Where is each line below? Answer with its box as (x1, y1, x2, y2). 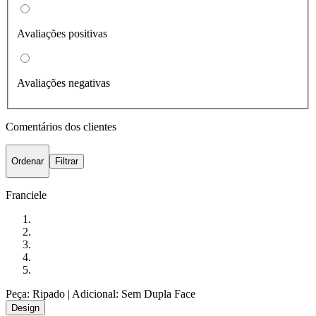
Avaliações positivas (17, 27, 107, 39)
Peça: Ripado (6, 288, 65, 300)
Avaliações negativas (17, 76, 110, 89)
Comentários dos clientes (6, 120, 116, 133)
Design (11, 303, 39, 314)
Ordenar (11, 155, 44, 166)
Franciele (6, 189, 47, 202)
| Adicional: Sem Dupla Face (65, 288, 195, 300)
